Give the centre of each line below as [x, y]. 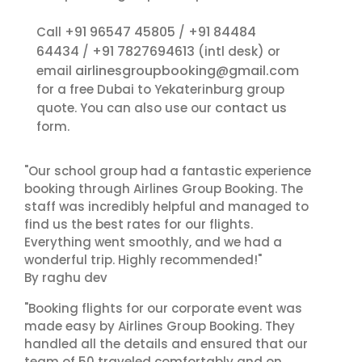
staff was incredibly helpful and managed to [166, 206]
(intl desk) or [238, 51]
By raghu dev [66, 278]
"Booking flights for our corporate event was [163, 308]
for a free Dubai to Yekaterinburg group [160, 89]
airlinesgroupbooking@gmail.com [187, 71]
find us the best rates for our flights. [139, 224]
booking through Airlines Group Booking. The [164, 189]
